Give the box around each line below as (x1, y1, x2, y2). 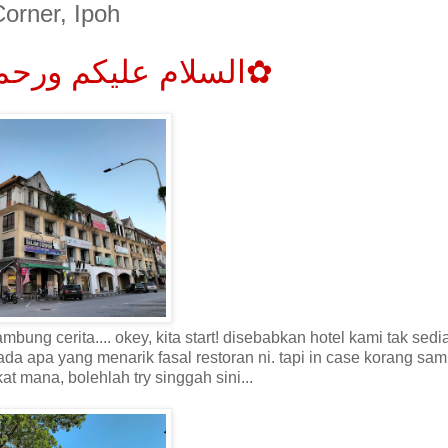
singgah (154, 369, 216, 387)
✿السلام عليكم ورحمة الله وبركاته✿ (246, 54, 273, 91)
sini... (215, 369, 253, 387)
